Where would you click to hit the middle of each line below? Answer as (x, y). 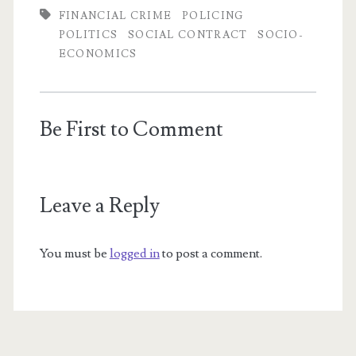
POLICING (213, 16)
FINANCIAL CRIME (115, 16)
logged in (134, 254)
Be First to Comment (131, 130)
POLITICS (88, 35)
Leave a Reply (99, 206)
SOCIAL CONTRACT (188, 35)
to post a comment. (211, 254)
